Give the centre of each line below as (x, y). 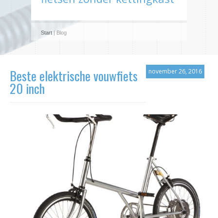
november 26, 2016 (175, 71)
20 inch (27, 88)
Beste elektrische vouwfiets (74, 76)
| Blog (59, 33)
